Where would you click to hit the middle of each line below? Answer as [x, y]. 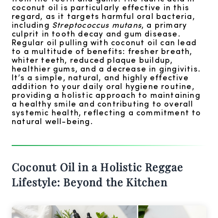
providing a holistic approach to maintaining [106, 95]
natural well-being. [52, 121]
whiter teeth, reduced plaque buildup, [92, 60]
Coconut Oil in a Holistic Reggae [98, 167]
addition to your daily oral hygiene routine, [103, 86]
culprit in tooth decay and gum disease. [96, 34]
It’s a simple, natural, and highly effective [100, 77]
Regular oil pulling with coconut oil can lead [104, 42]
